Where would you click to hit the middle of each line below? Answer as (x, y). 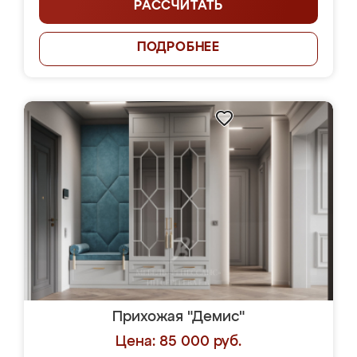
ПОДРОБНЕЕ (178, 48)
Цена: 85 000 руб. (178, 342)
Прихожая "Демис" (178, 317)
